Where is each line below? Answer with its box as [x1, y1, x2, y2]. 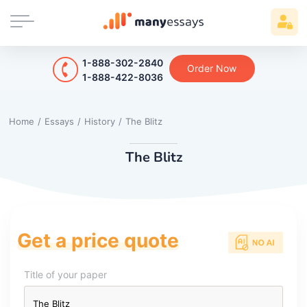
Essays [45, 115, 74, 127]
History [84, 115, 115, 127]
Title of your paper [24, 268, 107, 280]
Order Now [187, 62, 236, 74]
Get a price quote [17, 228, 179, 252]
